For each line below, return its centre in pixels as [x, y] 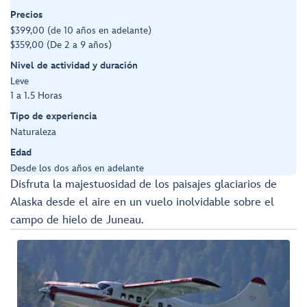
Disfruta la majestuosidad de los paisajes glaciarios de [144, 185]
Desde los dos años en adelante [77, 169]
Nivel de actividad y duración [74, 66]
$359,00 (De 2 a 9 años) [61, 45]
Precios [26, 15]
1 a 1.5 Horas [36, 96]
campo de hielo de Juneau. [77, 220]
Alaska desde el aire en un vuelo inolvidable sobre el [142, 202]
